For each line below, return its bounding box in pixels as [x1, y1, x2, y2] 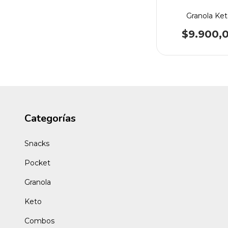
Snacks [24, 138, 49, 148]
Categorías [24, 111, 76, 125]
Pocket [24, 158, 50, 167]
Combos [24, 216, 54, 225]
